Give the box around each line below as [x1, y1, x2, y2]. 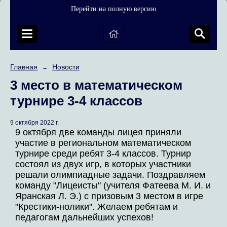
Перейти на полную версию [71, 5, 156, 13]
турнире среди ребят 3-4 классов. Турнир [15, 148, 191, 159]
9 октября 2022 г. [10, 119, 59, 127]
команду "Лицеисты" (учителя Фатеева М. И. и [15, 180, 211, 191]
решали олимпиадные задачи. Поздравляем [15, 170, 205, 180]
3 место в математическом [10, 78, 182, 93]
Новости [52, 63, 80, 71]
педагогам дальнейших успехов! [15, 212, 154, 223]
